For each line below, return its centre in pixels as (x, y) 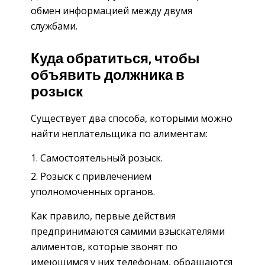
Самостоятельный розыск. (101, 158)
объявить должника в (108, 75)
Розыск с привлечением (96, 176)
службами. (54, 26)
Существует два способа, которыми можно (132, 118)
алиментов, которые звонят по (104, 246)
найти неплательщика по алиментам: (119, 133)
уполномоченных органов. (93, 191)
